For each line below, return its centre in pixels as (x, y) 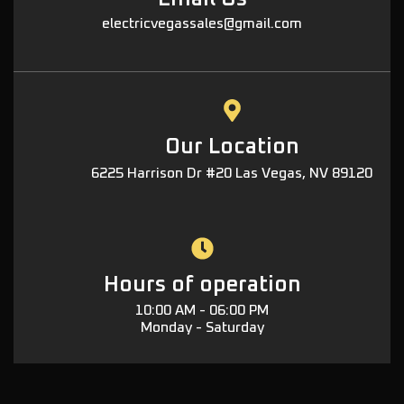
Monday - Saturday (202, 328)
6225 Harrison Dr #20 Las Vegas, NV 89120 (232, 174)
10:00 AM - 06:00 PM (202, 311)
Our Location (232, 147)
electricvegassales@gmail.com (202, 24)
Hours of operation (202, 285)
